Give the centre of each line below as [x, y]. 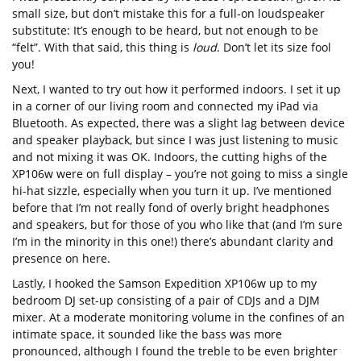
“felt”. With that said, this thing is [102, 47]
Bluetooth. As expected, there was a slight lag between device [178, 122]
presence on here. [61, 258]
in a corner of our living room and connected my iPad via [165, 106]
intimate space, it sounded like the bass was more [147, 334]
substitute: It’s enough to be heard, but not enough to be [165, 30]
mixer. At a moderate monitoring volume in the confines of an [178, 317]
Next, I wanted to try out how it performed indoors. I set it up [176, 89]
